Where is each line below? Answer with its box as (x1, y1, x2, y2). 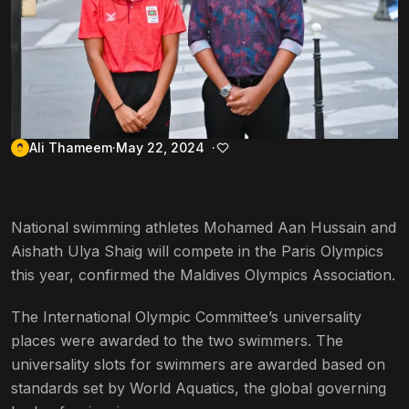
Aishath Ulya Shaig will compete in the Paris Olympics (11, 241, 383, 260)
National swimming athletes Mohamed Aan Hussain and (11, 217, 396, 236)
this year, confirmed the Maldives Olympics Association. (11, 265, 395, 284)
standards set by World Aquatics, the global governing (11, 378, 386, 397)
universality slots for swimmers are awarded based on (11, 354, 385, 373)
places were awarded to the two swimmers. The (11, 330, 343, 350)
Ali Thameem (29, 139, 112, 155)
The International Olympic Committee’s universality (11, 307, 362, 326)
